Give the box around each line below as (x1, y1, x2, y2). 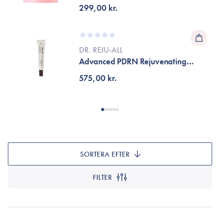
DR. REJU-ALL (79, 44, 123, 55)
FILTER (93, 172, 112, 182)
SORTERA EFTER (80, 149, 130, 159)
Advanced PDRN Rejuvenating (79, 56, 187, 67)
